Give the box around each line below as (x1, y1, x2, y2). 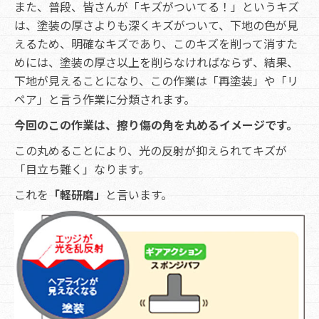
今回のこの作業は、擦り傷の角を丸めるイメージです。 (14, 116, 298, 134)
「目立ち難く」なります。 (14, 160, 150, 178)
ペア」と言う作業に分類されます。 (14, 90, 195, 108)
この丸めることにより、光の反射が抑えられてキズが (14, 142, 287, 159)
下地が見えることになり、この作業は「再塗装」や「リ (14, 72, 298, 90)
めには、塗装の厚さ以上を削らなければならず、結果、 (14, 53, 298, 71)
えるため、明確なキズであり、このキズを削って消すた (14, 35, 298, 53)
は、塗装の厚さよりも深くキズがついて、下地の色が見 (14, 16, 298, 34)
